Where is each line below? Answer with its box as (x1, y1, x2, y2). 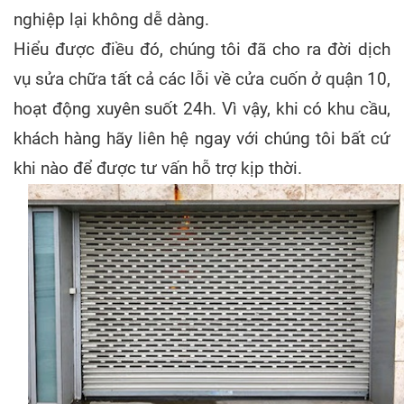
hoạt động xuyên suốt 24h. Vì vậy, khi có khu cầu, (14, 98, 390, 119)
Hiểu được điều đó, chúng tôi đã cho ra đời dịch (14, 39, 390, 60)
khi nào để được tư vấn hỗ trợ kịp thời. (14, 158, 302, 179)
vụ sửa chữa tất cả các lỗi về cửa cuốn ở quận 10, (14, 69, 390, 89)
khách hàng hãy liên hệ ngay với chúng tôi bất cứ (14, 128, 390, 149)
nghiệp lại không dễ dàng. (14, 9, 209, 30)
